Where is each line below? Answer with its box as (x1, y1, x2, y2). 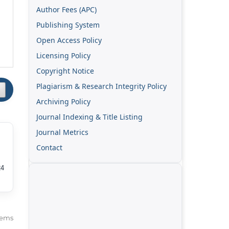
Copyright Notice (36, 65, 94, 76)
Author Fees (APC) (36, 4, 97, 14)
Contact (36, 142, 62, 152)
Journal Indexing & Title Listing (36, 111, 143, 122)
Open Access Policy (36, 35, 102, 45)
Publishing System (36, 19, 100, 30)
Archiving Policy (36, 96, 90, 106)
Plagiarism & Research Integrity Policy (36, 81, 167, 91)
